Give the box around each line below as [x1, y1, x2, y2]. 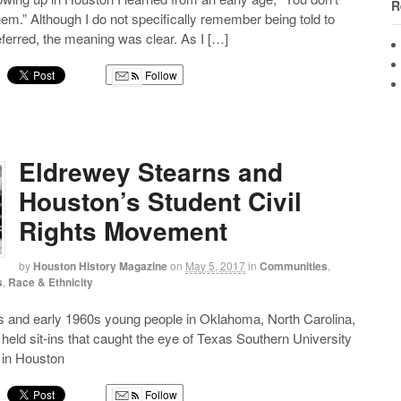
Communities [260, 257, 328, 274]
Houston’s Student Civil [19, 182, 303, 219]
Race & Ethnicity [8, 273, 94, 290]
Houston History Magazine [33, 257, 168, 274]
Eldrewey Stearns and [19, 152, 284, 190]
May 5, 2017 [185, 257, 246, 273]
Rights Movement [19, 211, 228, 249]
